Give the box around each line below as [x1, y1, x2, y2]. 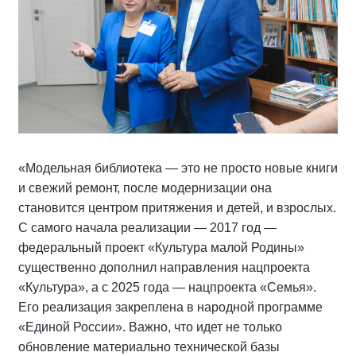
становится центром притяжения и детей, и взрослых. [18, 201, 336, 215]
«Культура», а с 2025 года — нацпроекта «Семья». [18, 281, 316, 294]
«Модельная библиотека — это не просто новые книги [18, 161, 338, 175]
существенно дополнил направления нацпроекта [18, 261, 310, 274]
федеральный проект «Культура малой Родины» [18, 241, 304, 254]
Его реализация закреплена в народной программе [18, 300, 323, 314]
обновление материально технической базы [18, 340, 280, 354]
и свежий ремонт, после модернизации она [18, 181, 272, 195]
